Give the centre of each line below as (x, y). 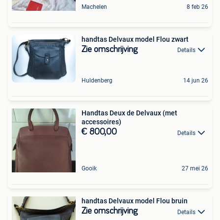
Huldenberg (97, 81)
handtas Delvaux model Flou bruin (135, 201)
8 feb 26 (197, 7)
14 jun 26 (196, 81)
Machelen (94, 7)
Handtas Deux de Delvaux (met (129, 113)
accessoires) (101, 122)
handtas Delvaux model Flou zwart (135, 39)
